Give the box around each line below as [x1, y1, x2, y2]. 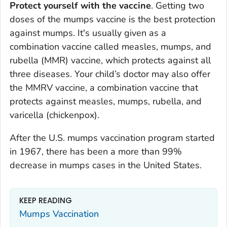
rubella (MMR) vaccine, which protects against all [10, 54, 211, 66]
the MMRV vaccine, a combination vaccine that [10, 81, 198, 94]
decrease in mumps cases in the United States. [10, 159, 202, 171]
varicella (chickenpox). [10, 108, 99, 121]
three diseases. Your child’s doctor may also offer [10, 67, 210, 80]
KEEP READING [19, 195, 72, 206]
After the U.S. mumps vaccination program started [10, 131, 215, 144]
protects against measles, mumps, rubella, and [10, 95, 202, 107]
